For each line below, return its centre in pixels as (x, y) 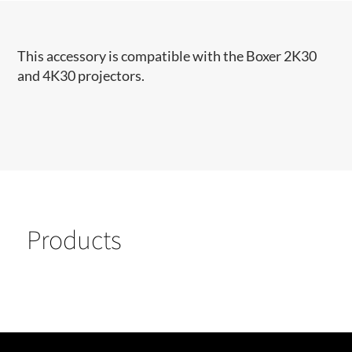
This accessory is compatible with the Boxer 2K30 (167, 56)
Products (74, 240)
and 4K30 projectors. (81, 75)
